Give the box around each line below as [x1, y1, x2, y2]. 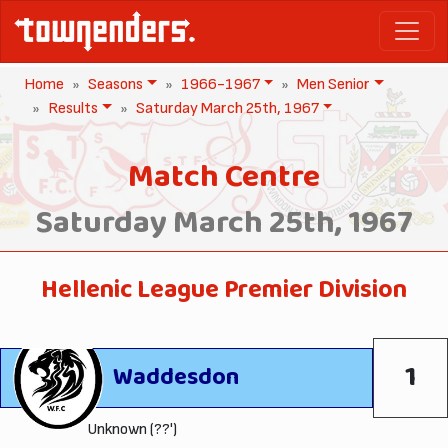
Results [48, 98, 98, 118]
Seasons [88, 74, 143, 94]
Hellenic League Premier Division [41, 268, 407, 312]
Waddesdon [113, 357, 239, 398]
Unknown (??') [86, 419, 177, 439]
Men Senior [297, 74, 371, 94]
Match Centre [128, 150, 320, 205]
